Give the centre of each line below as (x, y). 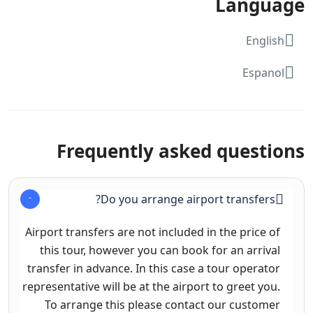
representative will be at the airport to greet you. (151, 286)
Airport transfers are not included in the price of (153, 232)
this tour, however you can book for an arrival (160, 250)
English (265, 40)
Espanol (263, 72)
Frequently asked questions (181, 151)
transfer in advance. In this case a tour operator (154, 268)
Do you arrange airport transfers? (188, 199)
